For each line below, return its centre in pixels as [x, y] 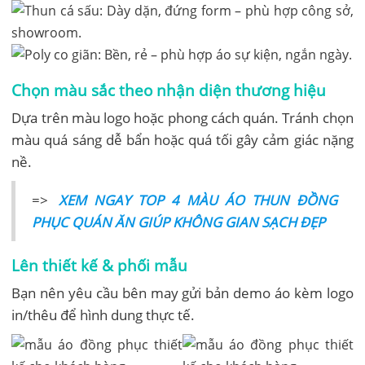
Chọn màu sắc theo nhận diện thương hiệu [169, 90]
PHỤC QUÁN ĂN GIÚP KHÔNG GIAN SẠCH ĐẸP [179, 222]
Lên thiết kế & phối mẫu [100, 265]
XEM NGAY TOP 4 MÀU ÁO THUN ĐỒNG [198, 200]
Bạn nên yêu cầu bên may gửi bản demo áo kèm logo [182, 292]
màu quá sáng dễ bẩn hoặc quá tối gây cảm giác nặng [182, 139]
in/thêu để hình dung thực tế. [103, 314]
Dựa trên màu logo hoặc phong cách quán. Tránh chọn [182, 117]
